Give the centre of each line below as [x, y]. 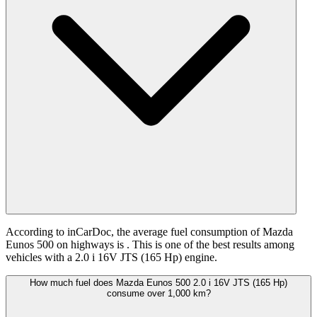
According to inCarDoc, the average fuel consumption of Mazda [149, 232]
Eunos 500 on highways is [66, 245]
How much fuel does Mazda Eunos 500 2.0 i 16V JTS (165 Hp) [158, 283]
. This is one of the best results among [211, 245]
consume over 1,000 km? [158, 294]
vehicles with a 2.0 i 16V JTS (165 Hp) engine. [111, 258]
